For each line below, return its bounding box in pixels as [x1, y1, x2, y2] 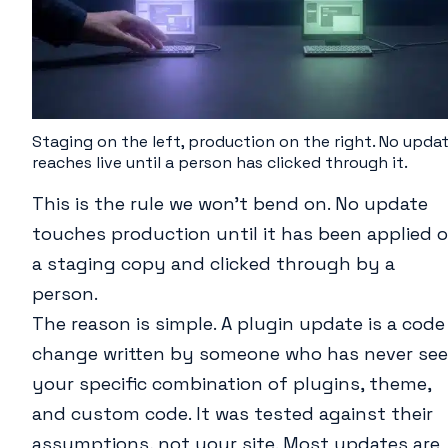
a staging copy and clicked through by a [32, 252, 395, 276]
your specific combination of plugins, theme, [32, 372, 431, 396]
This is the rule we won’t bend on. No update [32, 192, 428, 216]
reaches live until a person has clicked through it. [32, 152, 408, 174]
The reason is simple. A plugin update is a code [32, 312, 445, 336]
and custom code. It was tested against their [32, 402, 433, 426]
